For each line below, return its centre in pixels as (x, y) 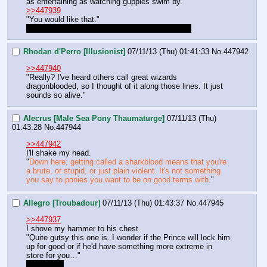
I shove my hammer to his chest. (83, 229)
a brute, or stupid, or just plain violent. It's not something (123, 171)
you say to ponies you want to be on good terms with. (119, 180)
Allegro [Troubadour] (62, 203)
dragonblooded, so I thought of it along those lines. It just (125, 86)
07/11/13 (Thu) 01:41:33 (168, 51)
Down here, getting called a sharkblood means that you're (128, 162)
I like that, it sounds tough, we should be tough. (109, 29)
